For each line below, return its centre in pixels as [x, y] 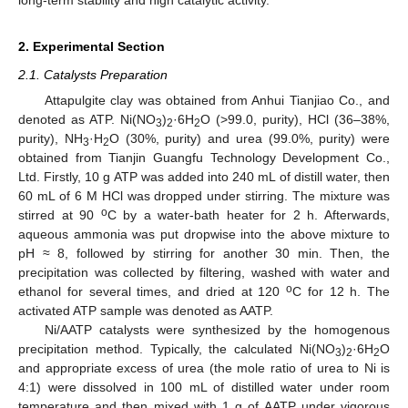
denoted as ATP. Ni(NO [87, 119]
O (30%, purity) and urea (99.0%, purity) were [249, 138]
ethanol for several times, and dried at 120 [152, 291]
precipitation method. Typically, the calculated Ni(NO [177, 349]
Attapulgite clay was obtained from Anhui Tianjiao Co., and [217, 100]
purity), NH [51, 138]
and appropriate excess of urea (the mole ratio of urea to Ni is [204, 368]
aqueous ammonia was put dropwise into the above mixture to [204, 234]
